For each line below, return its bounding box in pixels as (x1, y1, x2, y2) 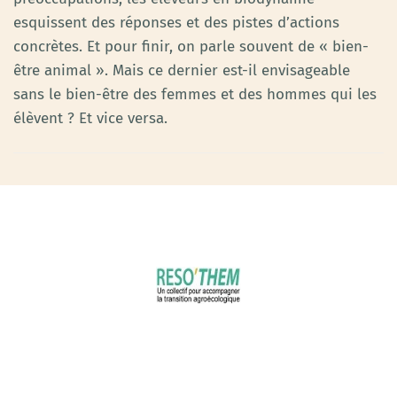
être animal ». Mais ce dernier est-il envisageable (13, 60, 350, 80)
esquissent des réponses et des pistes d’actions (13, 12, 339, 32)
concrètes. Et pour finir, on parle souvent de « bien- (13, 36, 369, 56)
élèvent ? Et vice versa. (13, 108, 167, 128)
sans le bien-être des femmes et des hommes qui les (13, 84, 377, 104)
